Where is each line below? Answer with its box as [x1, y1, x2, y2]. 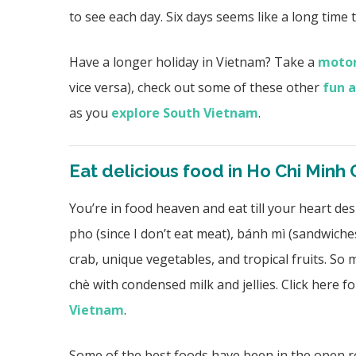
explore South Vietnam [111, 103, 258, 122]
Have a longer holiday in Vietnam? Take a [69, 52, 318, 71]
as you [69, 103, 111, 122]
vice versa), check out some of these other [69, 78, 323, 96]
